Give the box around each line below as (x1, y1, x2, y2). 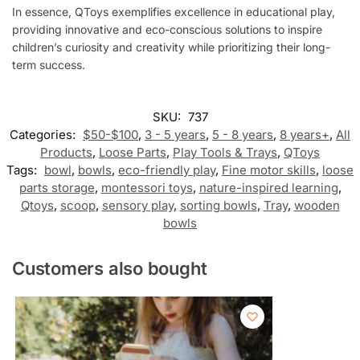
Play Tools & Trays (173, 145, 277, 161)
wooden (293, 198, 340, 214)
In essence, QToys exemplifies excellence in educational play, (12, 4, 335, 18)
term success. (12, 57, 85, 72)
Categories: (10, 127, 79, 143)
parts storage (18, 180, 95, 196)
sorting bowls (179, 198, 257, 214)
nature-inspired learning (198, 180, 338, 196)
